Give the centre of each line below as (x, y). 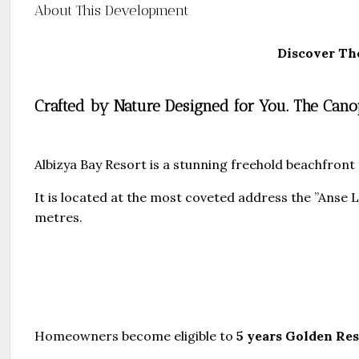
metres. (58, 217)
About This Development (111, 10)
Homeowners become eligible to (135, 336)
